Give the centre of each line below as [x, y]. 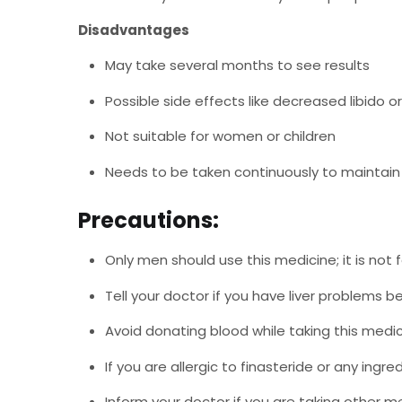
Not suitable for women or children [220, 136]
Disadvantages [134, 30]
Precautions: [149, 220]
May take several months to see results [237, 65]
